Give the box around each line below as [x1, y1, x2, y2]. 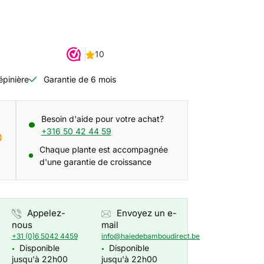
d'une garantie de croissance [39, 157, 152, 167]
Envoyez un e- [117, 207, 177, 219]
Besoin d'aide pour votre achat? [41, 114, 164, 124]
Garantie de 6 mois [43, 74, 116, 84]
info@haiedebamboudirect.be [101, 232, 200, 240]
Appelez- [27, 207, 65, 219]
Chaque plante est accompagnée [39, 144, 169, 154]
